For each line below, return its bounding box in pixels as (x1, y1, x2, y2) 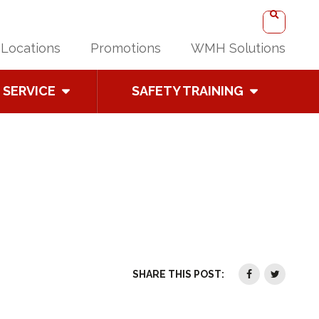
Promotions (90, 40, 161, 56)
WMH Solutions (191, 40, 286, 56)
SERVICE (2, 83, 56, 98)
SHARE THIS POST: (132, 268, 224, 280)
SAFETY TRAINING (132, 83, 244, 98)
